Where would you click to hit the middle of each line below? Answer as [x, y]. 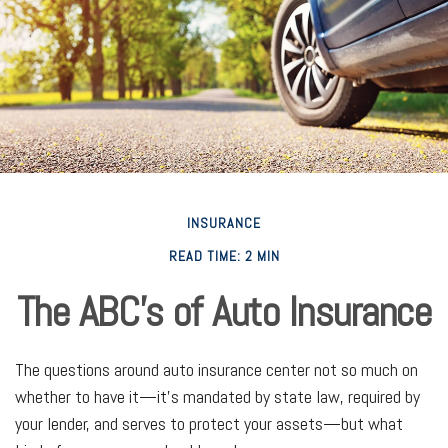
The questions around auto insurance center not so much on [216, 369]
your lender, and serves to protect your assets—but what [209, 423]
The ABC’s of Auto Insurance [224, 311]
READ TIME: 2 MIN [224, 256]
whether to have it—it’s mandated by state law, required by [217, 396]
